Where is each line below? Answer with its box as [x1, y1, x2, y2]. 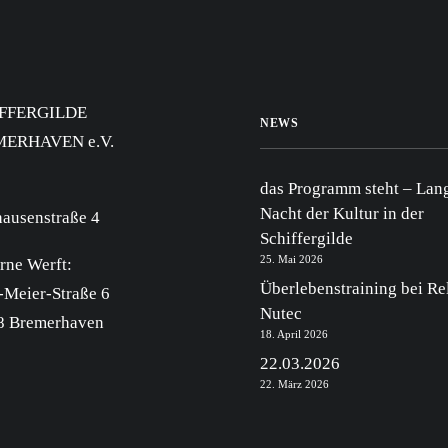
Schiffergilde [260, 229, 353, 248]
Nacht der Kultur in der [260, 204, 424, 223]
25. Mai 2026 [260, 253, 323, 265]
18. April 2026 [260, 328, 328, 340]
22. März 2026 [260, 378, 329, 390]
